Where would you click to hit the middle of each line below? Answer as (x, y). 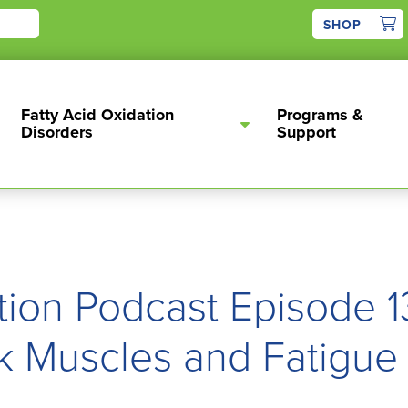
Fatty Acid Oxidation (97, 115)
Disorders (56, 132)
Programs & (320, 115)
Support (306, 132)
